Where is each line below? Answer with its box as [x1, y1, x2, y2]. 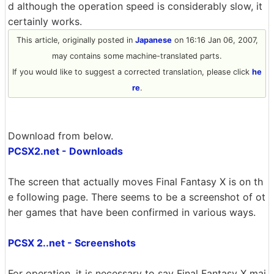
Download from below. [8, 130, 113, 142]
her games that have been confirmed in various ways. [8, 206, 256, 218]
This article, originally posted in [16, 35, 135, 45]
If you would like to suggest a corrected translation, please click [12, 67, 252, 76]
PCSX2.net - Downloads [8, 145, 123, 157]
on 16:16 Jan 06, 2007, [171, 35, 258, 45]
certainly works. [8, 15, 82, 28]
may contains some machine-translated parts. [52, 51, 222, 61]
